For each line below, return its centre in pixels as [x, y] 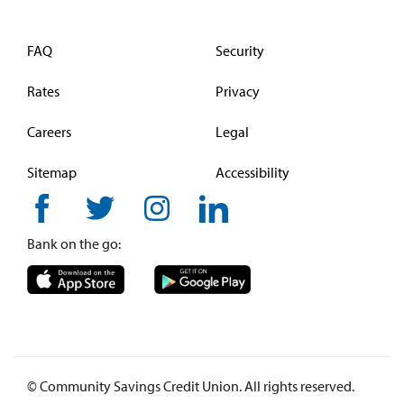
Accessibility [252, 172]
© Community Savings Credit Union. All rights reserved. [191, 386]
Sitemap [52, 172]
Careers [49, 131]
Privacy [238, 92]
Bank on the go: [74, 243]
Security [240, 51]
